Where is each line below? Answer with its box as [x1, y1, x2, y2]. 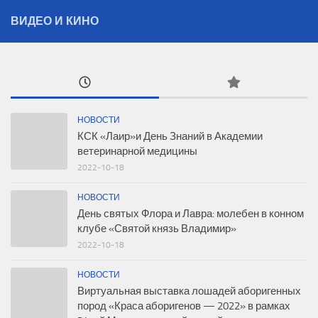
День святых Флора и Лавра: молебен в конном [77, 207, 304, 221]
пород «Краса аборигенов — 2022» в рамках [77, 300, 290, 313]
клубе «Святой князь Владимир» [77, 222, 236, 236]
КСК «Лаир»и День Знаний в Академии [77, 130, 263, 143]
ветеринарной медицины [77, 145, 197, 158]
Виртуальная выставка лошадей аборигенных [77, 285, 301, 298]
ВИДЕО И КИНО [11, 14, 99, 28]
